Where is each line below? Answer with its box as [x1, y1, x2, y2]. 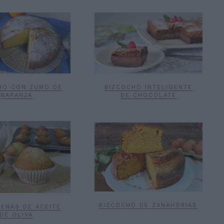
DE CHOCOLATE [120, 91, 176, 98]
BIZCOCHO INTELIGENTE [104, 83, 192, 90]
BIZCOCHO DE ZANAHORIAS [99, 202, 198, 209]
